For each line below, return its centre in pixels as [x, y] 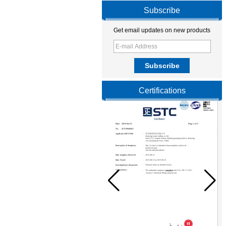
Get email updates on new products [162, 30]
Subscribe [162, 10]
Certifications [162, 91]
